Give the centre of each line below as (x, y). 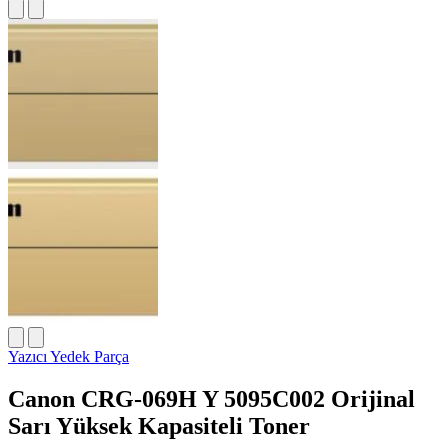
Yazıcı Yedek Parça (68, 356)
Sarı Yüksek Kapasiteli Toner (159, 425)
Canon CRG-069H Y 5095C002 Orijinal (211, 398)
